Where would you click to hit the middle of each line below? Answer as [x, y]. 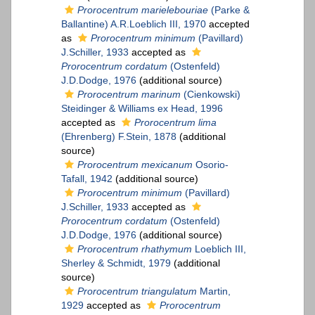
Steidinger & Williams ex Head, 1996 [142, 109]
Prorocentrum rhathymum [135, 249]
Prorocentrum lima [175, 123]
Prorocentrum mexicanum [135, 165]
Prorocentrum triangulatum [137, 291]
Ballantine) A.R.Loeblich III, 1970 [134, 24]
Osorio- [211, 165]
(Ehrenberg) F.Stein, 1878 [119, 137]
